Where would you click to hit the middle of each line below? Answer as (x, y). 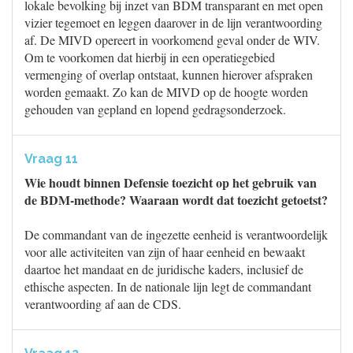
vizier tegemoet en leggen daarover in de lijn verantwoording (173, 22)
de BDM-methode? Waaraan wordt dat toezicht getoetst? (176, 200)
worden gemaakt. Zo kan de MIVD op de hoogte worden (166, 92)
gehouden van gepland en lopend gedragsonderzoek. (155, 109)
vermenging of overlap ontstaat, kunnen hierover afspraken (169, 74)
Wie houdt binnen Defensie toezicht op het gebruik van (171, 182)
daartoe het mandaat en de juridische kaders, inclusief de (164, 269)
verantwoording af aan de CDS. (103, 304)
